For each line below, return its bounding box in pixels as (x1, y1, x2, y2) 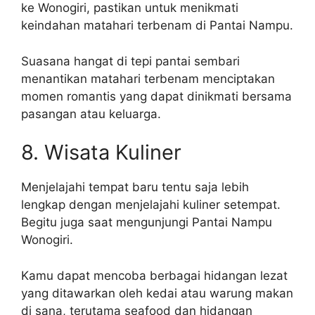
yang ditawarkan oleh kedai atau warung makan (21, 285, 293, 300)
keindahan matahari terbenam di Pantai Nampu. (21, 18, 293, 32)
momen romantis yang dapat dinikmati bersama (21, 89, 292, 103)
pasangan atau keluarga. (21, 106, 161, 121)
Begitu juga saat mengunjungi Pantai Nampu (21, 215, 272, 229)
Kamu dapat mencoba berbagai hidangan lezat (21, 268, 288, 283)
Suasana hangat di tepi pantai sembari (21, 53, 240, 68)
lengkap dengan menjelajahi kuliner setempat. (21, 198, 281, 212)
